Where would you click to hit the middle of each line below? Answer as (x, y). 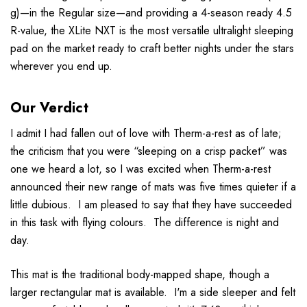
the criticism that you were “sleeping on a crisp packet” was (149, 151)
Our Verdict (49, 108)
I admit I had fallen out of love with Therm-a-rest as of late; (146, 134)
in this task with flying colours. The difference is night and (145, 223)
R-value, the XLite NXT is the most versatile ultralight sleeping (152, 31)
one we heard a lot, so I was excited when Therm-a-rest (140, 169)
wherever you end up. (61, 66)
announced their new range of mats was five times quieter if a (153, 187)
